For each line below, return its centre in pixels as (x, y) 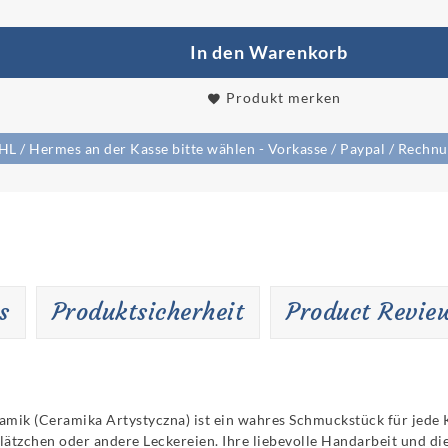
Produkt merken (281, 97)
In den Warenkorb (268, 52)
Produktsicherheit (147, 312)
